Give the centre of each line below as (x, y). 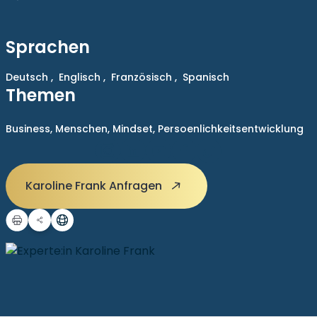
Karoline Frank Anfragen (95, 186)
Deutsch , (29, 77)
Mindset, (135, 129)
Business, (30, 129)
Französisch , (144, 77)
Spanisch (206, 77)
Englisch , (82, 77)
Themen (41, 95)
